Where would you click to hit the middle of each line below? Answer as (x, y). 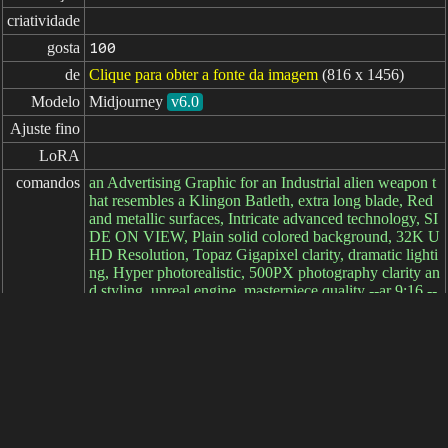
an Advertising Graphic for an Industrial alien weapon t (262, 182)
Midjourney (126, 101)
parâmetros (45, 385)
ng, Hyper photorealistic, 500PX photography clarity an (264, 272)
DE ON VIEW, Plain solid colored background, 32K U (264, 236)
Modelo (55, 101)
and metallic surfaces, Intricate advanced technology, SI (263, 218)
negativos (50, 358)
